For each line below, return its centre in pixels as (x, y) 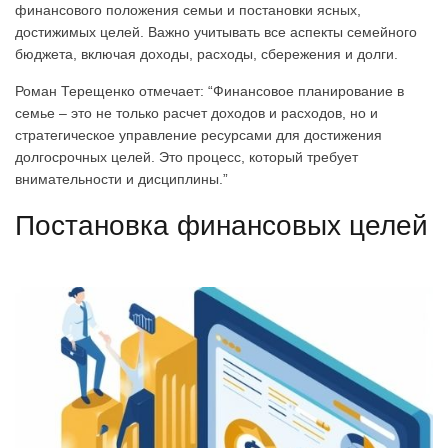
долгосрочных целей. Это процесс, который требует (186, 156)
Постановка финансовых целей (221, 225)
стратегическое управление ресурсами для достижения (198, 134)
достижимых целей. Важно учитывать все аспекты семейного (216, 31)
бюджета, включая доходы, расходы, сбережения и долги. (206, 53)
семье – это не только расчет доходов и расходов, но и (196, 112)
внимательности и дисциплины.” (121, 178)
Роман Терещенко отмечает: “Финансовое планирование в (209, 90)
